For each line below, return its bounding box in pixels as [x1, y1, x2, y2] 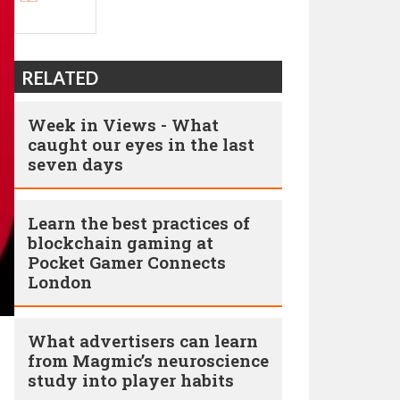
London [28, 271, 92, 293]
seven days [28, 153, 123, 175]
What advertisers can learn [28, 329, 258, 352]
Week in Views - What [28, 113, 219, 136]
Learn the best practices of [28, 212, 250, 234]
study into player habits [28, 369, 234, 391]
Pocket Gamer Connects [28, 251, 226, 273]
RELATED [21, 67, 98, 88]
